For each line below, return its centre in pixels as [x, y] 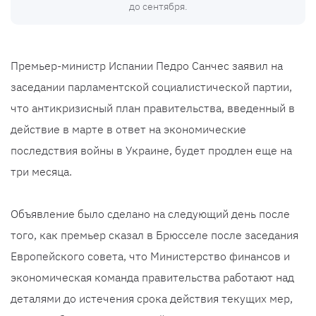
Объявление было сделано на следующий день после [150, 214]
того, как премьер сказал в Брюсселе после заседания [154, 235]
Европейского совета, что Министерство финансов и [150, 256]
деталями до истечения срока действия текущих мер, [152, 299]
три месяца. [41, 172]
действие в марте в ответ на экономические [128, 129]
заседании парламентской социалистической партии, [151, 87]
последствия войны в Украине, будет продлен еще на [151, 151]
